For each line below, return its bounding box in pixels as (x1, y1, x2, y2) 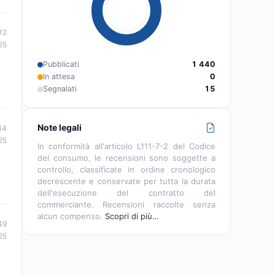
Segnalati (43, 84, 77, 93)
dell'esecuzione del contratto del (37, 188, 215, 198)
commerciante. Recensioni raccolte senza (37, 199, 215, 209)
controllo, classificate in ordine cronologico (37, 165, 215, 174)
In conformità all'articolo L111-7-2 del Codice (37, 141, 215, 151)
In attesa (43, 72, 75, 81)
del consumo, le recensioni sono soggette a (37, 153, 215, 163)
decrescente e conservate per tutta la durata (37, 176, 215, 186)
